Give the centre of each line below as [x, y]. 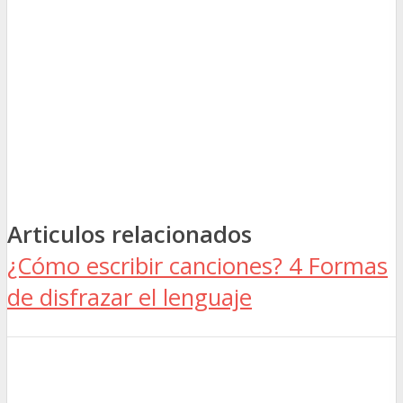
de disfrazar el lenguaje [130, 297]
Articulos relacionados [130, 234]
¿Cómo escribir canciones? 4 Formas [197, 265]
